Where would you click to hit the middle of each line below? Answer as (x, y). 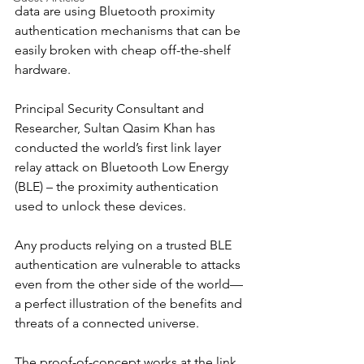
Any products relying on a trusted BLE (125, 245)
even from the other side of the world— (129, 284)
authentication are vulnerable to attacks (129, 264)
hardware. (43, 69)
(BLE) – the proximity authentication (118, 186)
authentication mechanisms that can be (129, 30)
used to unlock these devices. (100, 206)
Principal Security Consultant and (111, 108)
